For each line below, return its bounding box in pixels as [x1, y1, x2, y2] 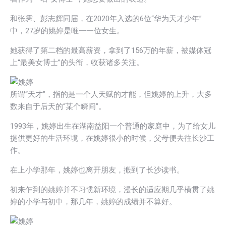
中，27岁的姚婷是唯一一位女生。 [10, 26, 124, 35]
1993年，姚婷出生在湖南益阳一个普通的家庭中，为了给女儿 [10, 121, 215, 131]
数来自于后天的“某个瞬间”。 [10, 101, 106, 111]
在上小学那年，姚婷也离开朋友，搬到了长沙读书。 [10, 165, 184, 175]
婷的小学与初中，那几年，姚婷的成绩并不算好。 [10, 197, 177, 206]
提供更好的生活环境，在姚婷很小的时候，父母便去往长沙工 [10, 133, 214, 143]
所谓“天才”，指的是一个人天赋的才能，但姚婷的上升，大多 [10, 89, 212, 99]
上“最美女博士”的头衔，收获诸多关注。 [10, 58, 144, 67]
